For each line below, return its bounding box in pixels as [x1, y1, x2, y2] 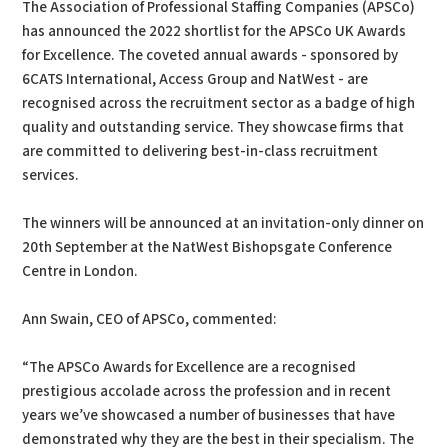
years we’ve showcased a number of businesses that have [22, 406, 396, 425]
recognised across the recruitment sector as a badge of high [22, 94, 416, 113]
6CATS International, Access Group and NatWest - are [22, 70, 369, 89]
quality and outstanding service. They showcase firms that [22, 118, 405, 137]
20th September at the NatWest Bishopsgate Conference [22, 238, 393, 257]
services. [22, 166, 80, 185]
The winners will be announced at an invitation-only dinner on [22, 214, 425, 233]
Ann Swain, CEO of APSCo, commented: [22, 310, 278, 329]
